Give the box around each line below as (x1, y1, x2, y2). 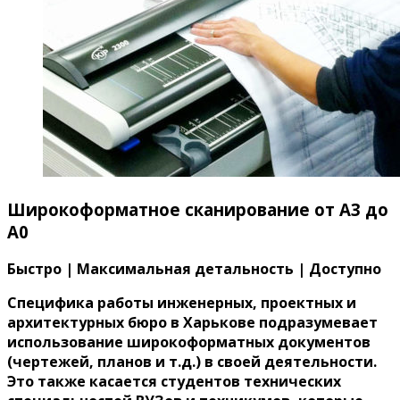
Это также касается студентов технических (7, 371, 341, 392)
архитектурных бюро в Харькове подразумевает (7, 312, 378, 333)
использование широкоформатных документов (7, 332, 371, 353)
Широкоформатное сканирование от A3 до (7, 197, 388, 221)
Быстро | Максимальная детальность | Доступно (7, 259, 381, 279)
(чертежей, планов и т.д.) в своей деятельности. (7, 352, 377, 372)
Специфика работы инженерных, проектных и (7, 293, 356, 313)
